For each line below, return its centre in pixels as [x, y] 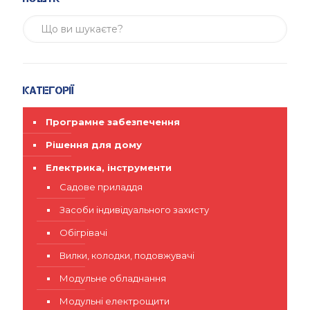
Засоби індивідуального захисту [134, 210]
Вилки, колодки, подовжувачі [127, 255]
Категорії [48, 90]
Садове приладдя [101, 187]
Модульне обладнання [113, 278]
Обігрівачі [83, 232]
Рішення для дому [94, 145]
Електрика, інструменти [109, 167]
